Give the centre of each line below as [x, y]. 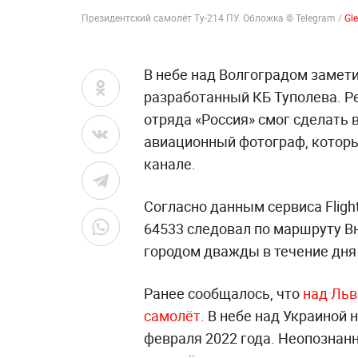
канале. [170, 164]
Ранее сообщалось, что [223, 293]
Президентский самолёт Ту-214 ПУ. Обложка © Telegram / [213, 18]
